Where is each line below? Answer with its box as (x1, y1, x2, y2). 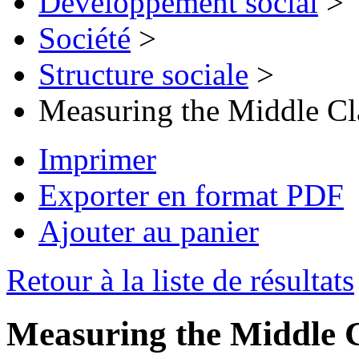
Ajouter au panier (38, 214, 259, 249)
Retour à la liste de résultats (6, 263, 354, 298)
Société (38, 21, 131, 56)
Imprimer (38, 142, 156, 177)
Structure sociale (38, 57, 248, 92)
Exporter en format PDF (38, 178, 344, 213)
